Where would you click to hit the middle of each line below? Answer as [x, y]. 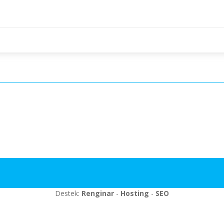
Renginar [98, 193]
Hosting [135, 193]
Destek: [68, 193]
